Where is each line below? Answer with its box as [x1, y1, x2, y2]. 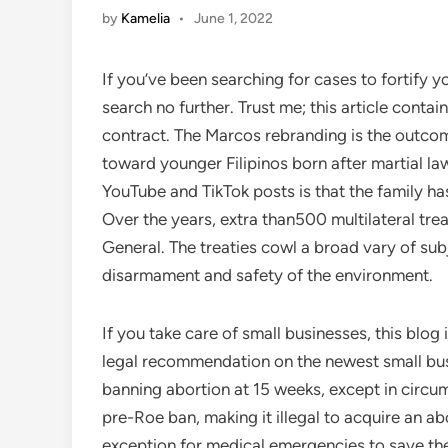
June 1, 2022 [193, 10, 273, 27]
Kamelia [121, 10, 170, 27]
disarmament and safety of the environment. [102, 265, 433, 285]
